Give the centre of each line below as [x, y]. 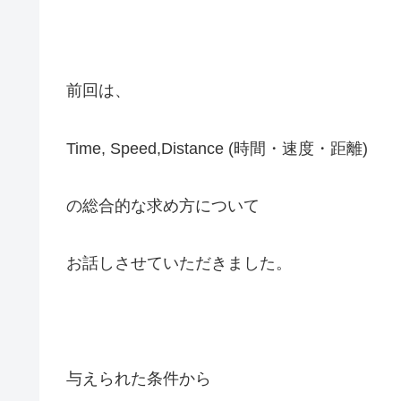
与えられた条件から [139, 379]
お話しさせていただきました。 [179, 264]
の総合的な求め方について [163, 206]
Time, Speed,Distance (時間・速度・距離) [217, 148]
